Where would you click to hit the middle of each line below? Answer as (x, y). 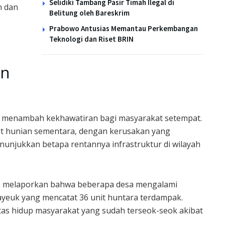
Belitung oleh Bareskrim (89, 13)
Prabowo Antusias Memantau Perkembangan (124, 28)
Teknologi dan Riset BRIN (91, 39)
